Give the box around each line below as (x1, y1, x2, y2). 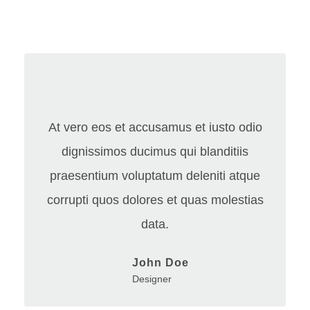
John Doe (131, 257, 189, 268)
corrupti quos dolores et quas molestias (46, 193, 264, 207)
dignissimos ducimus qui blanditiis (62, 145, 248, 158)
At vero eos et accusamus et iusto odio (48, 120, 262, 134)
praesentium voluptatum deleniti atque (50, 169, 260, 183)
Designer (131, 274, 172, 284)
